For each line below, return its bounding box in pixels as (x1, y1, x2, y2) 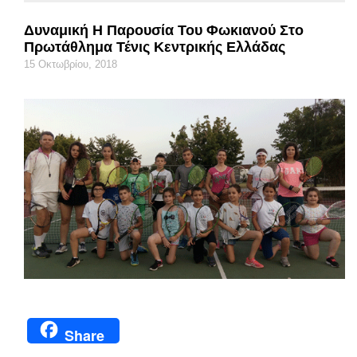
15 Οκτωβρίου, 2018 (24, 57, 117, 70)
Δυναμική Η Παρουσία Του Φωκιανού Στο (24, 22, 304, 38)
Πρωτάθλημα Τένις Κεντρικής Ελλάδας (24, 38, 285, 55)
